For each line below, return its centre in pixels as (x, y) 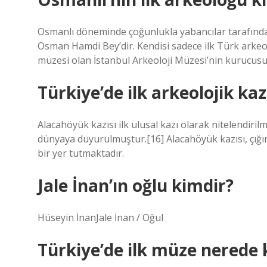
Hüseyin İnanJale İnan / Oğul (100, 218)
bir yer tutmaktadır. (81, 153)
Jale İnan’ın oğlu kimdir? (136, 185)
